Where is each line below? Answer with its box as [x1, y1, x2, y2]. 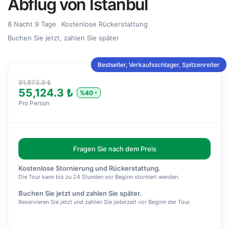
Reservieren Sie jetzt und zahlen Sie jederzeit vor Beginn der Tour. [18, 198, 191, 205]
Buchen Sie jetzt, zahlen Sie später [8, 34, 119, 42]
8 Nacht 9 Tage [8, 20, 56, 28]
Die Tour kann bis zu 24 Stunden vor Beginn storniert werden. [18, 173, 179, 180]
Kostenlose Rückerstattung [61, 20, 148, 28]
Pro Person [18, 99, 50, 107]
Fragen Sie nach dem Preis [73, 145, 156, 153]
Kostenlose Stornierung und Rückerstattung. [18, 164, 161, 172]
